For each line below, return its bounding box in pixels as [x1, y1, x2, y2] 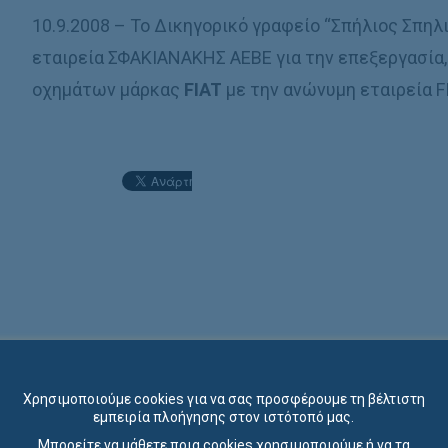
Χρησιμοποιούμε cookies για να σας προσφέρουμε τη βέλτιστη [22, 390, 425, 407]
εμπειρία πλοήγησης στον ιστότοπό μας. [93, 408, 355, 425]
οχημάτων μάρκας [32, 79, 185, 100]
